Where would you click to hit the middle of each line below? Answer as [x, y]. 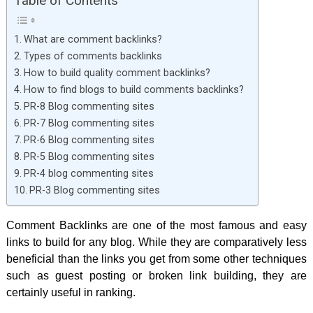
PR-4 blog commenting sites [88, 173]
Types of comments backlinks [93, 56]
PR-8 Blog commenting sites [89, 106]
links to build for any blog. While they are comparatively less [156, 242]
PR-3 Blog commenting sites [94, 190]
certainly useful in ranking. [71, 292]
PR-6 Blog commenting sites [89, 140]
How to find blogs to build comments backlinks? [133, 89]
